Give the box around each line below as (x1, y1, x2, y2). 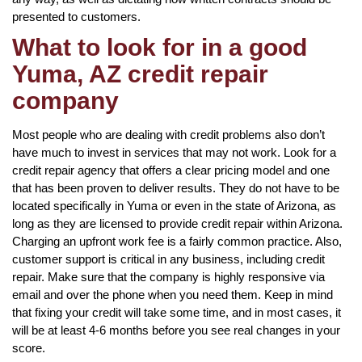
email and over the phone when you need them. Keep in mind (12, 287, 333, 301)
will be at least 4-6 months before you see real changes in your (12, 322, 340, 337)
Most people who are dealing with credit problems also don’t (12, 127, 325, 141)
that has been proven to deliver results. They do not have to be (12, 180, 339, 195)
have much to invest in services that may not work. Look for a (12, 145, 336, 159)
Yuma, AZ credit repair (12, 60, 268, 87)
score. (12, 340, 45, 355)
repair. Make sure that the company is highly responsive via (12, 269, 325, 284)
